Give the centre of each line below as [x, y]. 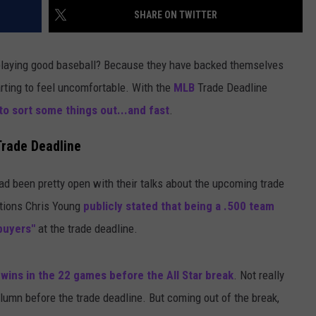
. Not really [259, 275]
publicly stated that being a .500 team [179, 206]
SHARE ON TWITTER [176, 15]
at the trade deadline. [86, 228]
